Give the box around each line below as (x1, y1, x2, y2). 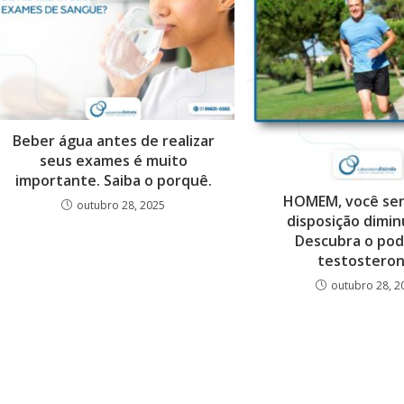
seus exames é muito (39, 151, 188, 170)
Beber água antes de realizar (12, 131, 215, 151)
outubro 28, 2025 (77, 197, 166, 213)
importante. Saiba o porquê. (14, 170, 212, 190)
